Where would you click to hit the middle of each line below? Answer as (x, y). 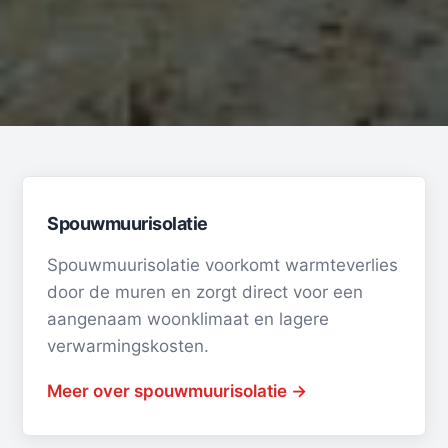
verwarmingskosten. (128, 346)
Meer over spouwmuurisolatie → (177, 391)
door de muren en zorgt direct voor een (205, 292)
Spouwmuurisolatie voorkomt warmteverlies (223, 265)
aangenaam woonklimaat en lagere (188, 319)
